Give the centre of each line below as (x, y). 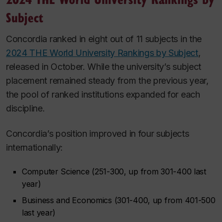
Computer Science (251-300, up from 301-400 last (114, 172)
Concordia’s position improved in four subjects (98, 133)
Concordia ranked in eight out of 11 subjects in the (104, 39)
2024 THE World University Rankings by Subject (102, 53)
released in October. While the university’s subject (104, 67)
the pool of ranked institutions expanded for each (103, 95)
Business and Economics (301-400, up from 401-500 (119, 200)
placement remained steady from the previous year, (107, 81)
